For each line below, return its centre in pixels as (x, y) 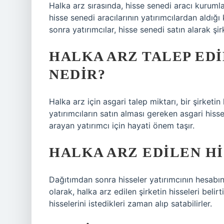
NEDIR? (77, 74)
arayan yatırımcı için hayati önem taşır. (122, 125)
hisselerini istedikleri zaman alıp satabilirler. (130, 203)
